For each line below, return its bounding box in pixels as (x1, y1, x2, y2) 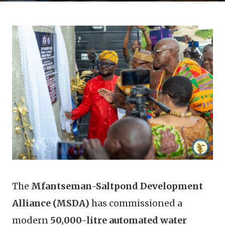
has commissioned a (89, 197, 182, 209)
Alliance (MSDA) (12, 197, 89, 209)
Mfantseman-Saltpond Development (31, 180, 203, 192)
